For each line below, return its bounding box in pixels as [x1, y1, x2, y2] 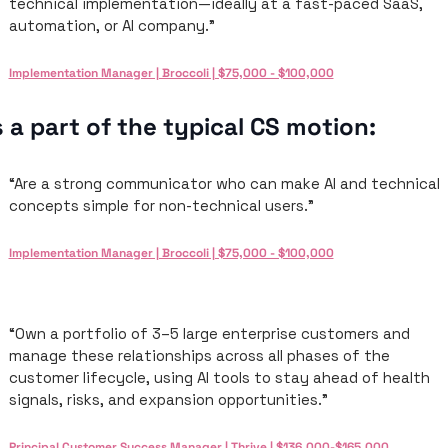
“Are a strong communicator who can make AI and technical [8, 174, 440, 193]
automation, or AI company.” [8, 16, 215, 35]
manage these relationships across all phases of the [8, 346, 390, 365]
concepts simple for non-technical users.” [8, 196, 314, 215]
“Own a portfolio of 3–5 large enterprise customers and [8, 324, 410, 343]
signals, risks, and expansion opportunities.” [8, 390, 328, 409]
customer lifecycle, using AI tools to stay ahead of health [8, 368, 430, 387]
